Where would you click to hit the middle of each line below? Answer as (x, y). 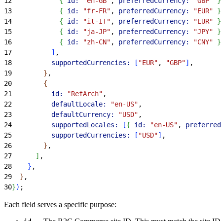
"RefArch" (83, 93)
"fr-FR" (95, 11)
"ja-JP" (95, 31)
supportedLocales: (65, 125)
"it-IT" (95, 21)
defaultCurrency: (63, 114)
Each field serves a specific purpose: (60, 204)
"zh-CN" (95, 42)
